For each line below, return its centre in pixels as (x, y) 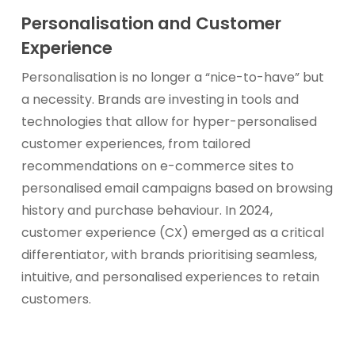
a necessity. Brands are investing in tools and (160, 99)
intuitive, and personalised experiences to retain (170, 277)
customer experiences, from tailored (136, 144)
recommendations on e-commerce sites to (157, 166)
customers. (56, 299)
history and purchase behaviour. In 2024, (147, 210)
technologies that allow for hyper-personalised (169, 122)
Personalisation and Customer (151, 23)
